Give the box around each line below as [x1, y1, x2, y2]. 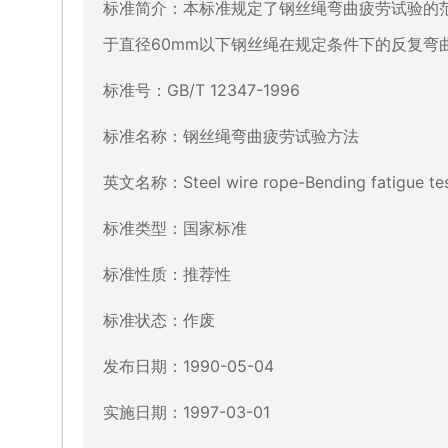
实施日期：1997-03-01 [103, 401, 270, 422]
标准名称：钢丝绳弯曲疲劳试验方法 [103, 125, 359, 146]
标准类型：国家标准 [103, 217, 247, 238]
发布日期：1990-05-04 [103, 355, 274, 376]
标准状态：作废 [103, 309, 215, 330]
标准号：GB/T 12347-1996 [103, 79, 300, 100]
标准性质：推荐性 [103, 263, 231, 284]
